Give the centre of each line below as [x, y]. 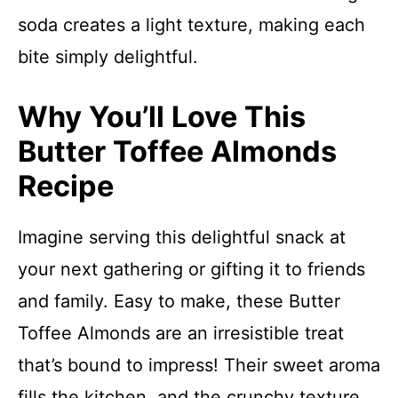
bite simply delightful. [108, 57]
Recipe [66, 186]
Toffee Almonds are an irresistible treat [181, 333]
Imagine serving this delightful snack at [182, 237]
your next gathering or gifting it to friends [191, 269]
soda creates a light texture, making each [191, 25]
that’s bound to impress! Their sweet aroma [199, 365]
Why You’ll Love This [162, 117]
